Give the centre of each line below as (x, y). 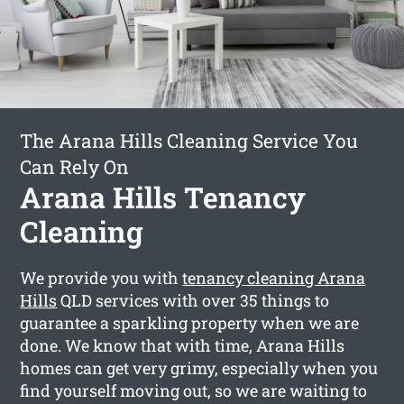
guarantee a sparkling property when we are (190, 322)
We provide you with (101, 277)
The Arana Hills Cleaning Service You (189, 140)
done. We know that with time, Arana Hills (183, 345)
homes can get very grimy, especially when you (199, 367)
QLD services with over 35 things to (193, 300)
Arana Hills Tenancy (163, 197)
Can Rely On (75, 166)
